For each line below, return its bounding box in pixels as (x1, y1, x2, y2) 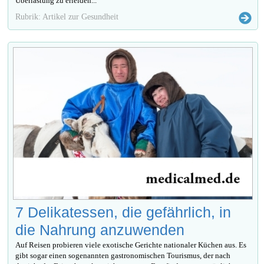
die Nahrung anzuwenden (15, 221, 185, 238)
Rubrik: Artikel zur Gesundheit (15, 11, 119, 21)
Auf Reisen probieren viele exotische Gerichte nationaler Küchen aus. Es (15, 240, 247, 249)
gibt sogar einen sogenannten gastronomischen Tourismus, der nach (15, 250, 231, 260)
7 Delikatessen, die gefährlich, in (15, 203, 232, 220)
